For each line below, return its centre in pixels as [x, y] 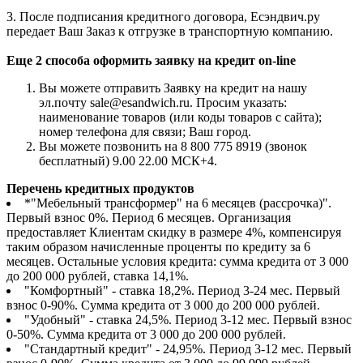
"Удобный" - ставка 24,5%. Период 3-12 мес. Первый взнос [188, 320]
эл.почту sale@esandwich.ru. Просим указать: [163, 103]
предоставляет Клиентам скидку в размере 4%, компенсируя [174, 233]
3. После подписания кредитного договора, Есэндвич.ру [163, 17]
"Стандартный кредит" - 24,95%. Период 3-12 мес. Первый [188, 349]
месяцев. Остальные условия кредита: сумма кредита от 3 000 [177, 262]
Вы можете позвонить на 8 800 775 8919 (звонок [173, 147]
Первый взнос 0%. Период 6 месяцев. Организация [149, 218]
